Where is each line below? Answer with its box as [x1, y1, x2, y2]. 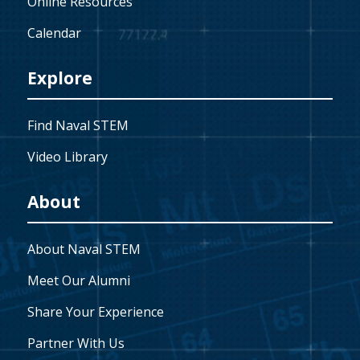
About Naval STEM [27, 239, 141, 258]
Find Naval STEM [27, 116, 129, 134]
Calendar [27, 23, 81, 42]
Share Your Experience [27, 302, 164, 321]
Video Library [27, 147, 108, 166]
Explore [27, 66, 92, 89]
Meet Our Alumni [27, 271, 130, 289]
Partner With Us [27, 333, 125, 352]
